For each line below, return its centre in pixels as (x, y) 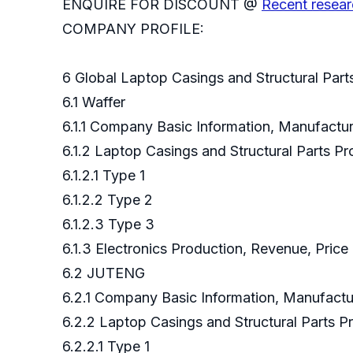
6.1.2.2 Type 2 (110, 200)
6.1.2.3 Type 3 (110, 225)
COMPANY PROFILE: (133, 29)
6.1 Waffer (96, 102)
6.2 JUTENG (106, 273)
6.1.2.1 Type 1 (106, 176)
